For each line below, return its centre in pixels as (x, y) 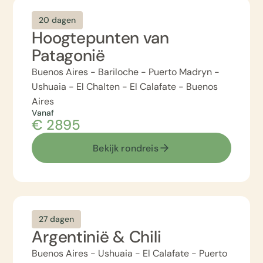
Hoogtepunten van (100, 38)
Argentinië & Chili (97, 237)
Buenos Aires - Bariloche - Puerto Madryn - (126, 72)
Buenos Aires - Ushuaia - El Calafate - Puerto (130, 253)
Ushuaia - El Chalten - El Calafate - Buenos (125, 87)
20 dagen (58, 20)
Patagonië (68, 55)
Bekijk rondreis (126, 148)
